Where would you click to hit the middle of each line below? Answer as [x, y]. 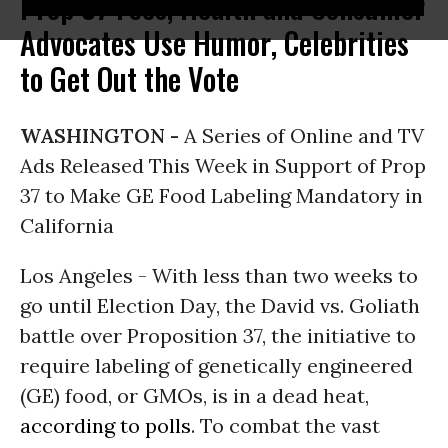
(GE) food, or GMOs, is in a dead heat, [194, 395]
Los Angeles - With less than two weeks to [219, 275]
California [67, 225]
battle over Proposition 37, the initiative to [218, 335]
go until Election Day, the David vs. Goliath [220, 305]
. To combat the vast [285, 425]
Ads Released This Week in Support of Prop [223, 165]
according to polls [105, 425]
